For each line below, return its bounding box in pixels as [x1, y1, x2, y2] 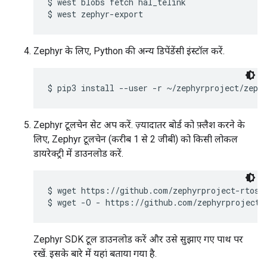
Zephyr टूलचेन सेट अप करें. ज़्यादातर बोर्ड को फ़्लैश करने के [33, 119, 245, 131]
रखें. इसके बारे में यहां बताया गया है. [33, 248, 157, 260]
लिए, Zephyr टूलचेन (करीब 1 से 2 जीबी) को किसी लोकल [33, 133, 238, 145]
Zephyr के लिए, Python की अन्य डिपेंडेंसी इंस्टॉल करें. [33, 45, 225, 57]
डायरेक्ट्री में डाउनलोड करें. [33, 148, 123, 160]
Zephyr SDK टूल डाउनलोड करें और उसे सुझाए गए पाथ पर [33, 234, 243, 246]
